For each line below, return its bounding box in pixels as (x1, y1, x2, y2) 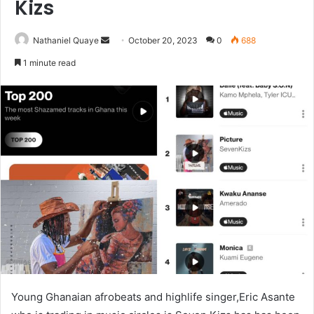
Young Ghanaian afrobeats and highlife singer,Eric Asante (11, 289, 295, 303)
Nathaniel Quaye (33, 35, 99, 46)
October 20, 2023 (128, 35, 198, 46)
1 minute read (21, 57, 76, 68)
